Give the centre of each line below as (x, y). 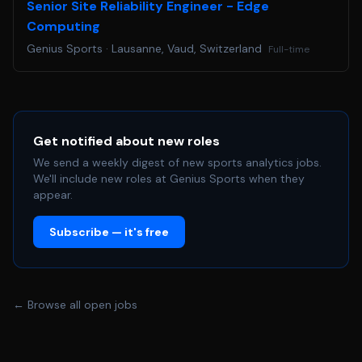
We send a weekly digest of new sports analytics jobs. (177, 162)
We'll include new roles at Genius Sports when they (169, 179)
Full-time (289, 49)
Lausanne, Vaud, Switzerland (187, 48)
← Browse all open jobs (75, 305)
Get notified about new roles (126, 141)
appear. (53, 195)
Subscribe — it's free (109, 232)
